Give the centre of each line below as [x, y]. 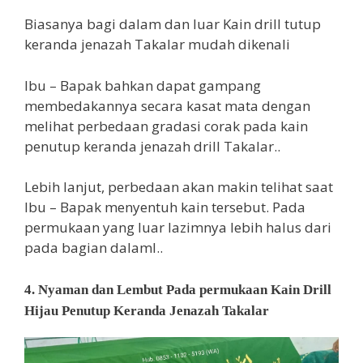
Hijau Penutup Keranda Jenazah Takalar [147, 310]
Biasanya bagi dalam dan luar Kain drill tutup [173, 24]
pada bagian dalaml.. [94, 248]
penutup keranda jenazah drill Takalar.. [152, 146]
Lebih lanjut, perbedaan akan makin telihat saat [179, 187]
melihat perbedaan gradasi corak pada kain [166, 126]
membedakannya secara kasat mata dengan [167, 105]
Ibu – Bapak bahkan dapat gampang [143, 85]
